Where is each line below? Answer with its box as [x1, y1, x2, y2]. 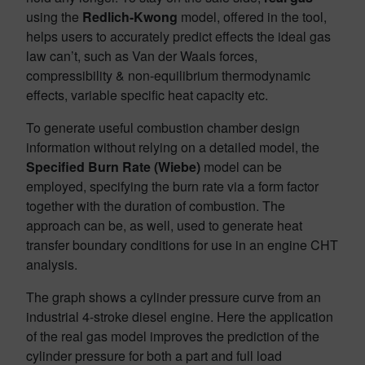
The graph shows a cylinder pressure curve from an [26, 288, 321, 307]
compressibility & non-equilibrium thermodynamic [26, 66, 310, 86]
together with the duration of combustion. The [26, 196, 285, 216]
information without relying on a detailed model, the [26, 138, 319, 157]
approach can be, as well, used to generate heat [26, 216, 302, 235]
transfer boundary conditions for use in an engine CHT [26, 235, 338, 255]
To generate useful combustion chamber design [26, 118, 300, 138]
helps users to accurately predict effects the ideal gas [26, 27, 331, 46]
